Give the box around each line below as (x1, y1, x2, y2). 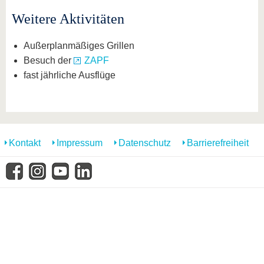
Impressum (57, 138, 103, 148)
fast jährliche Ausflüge (24, 70, 115, 80)
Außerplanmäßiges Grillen (24, 41, 134, 51)
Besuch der (24, 55, 74, 65)
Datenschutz (118, 138, 171, 148)
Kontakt (9, 138, 41, 148)
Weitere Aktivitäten (12, 11, 124, 27)
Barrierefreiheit (187, 138, 249, 148)
